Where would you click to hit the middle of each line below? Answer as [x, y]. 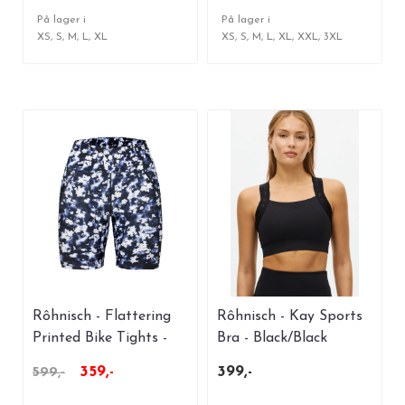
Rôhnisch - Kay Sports [290, 316]
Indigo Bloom [76, 359]
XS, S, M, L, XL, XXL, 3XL [282, 37]
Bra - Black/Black [272, 338]
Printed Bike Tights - [100, 338]
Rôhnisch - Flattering [102, 316]
